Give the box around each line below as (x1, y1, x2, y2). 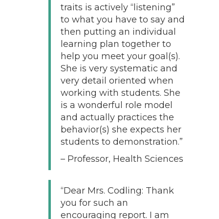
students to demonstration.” (60, 136, 183, 147)
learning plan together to (60, 38, 171, 49)
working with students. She (60, 87, 180, 98)
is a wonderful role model (60, 99, 173, 110)
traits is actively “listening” (60, 1, 175, 13)
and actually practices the (60, 111, 174, 123)
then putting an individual (60, 26, 176, 37)
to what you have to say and (60, 14, 185, 25)
